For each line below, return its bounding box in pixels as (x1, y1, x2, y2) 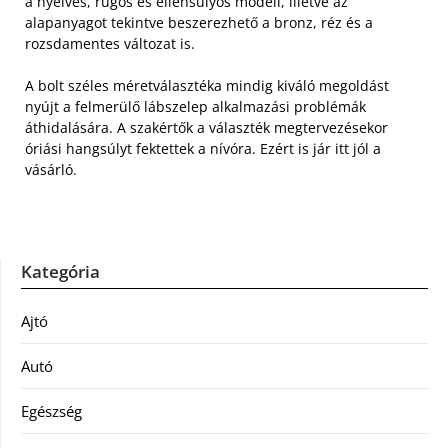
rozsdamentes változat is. (25, 33, 195, 53)
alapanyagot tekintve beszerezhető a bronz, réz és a (25, 12, 373, 32)
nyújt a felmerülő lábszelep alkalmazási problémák (25, 96, 366, 116)
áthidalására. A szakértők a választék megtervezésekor (25, 117, 388, 137)
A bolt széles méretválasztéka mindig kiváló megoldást (25, 75, 389, 95)
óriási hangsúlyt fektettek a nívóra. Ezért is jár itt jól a (25, 138, 381, 158)
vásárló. (25, 159, 77, 179)
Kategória (21, 259, 100, 283)
